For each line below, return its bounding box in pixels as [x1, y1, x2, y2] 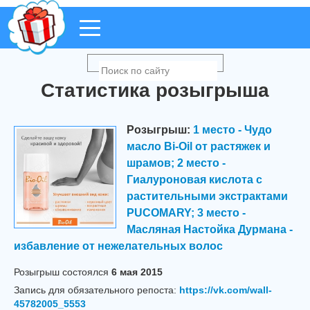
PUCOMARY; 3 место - [127, 206, 246, 219]
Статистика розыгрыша [41, 80, 269, 101]
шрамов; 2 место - [127, 156, 226, 169]
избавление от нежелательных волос [14, 239, 223, 252]
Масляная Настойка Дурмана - [127, 223, 293, 235]
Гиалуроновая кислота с [127, 173, 262, 185]
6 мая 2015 [111, 266, 163, 277]
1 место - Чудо [193, 123, 272, 136]
